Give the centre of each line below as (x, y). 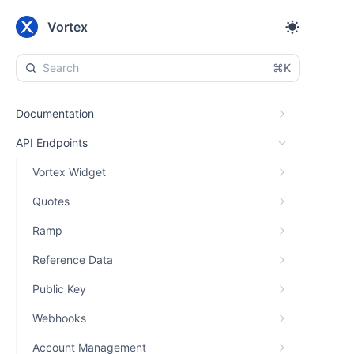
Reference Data (73, 260)
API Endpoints (52, 143)
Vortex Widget (69, 172)
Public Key (59, 289)
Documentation (55, 113)
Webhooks (59, 318)
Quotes (51, 201)
